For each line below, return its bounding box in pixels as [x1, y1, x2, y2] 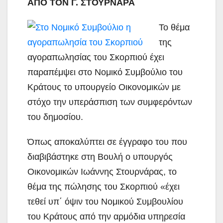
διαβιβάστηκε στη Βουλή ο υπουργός [27, 151, 173, 162]
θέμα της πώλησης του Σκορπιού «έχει [27, 181, 180, 192]
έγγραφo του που [119, 136, 187, 147]
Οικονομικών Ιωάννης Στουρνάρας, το [27, 166, 177, 177]
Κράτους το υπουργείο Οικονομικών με [27, 82, 181, 92]
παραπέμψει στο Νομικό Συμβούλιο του [27, 67, 183, 77]
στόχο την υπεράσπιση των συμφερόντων [27, 97, 192, 107]
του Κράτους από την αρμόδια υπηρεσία [27, 211, 185, 222]
